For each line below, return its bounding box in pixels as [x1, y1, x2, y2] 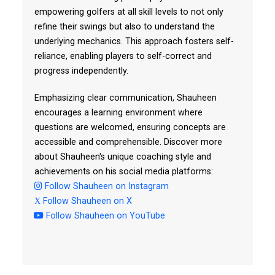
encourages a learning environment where [34, 107, 203, 118]
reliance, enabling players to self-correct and [34, 51, 212, 61]
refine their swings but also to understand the [34, 21, 215, 32]
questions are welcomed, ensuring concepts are [34, 122, 226, 133]
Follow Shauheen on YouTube [43, 211, 165, 221]
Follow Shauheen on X [40, 196, 132, 206]
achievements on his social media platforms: [34, 166, 213, 177]
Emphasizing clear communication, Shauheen [34, 93, 217, 103]
